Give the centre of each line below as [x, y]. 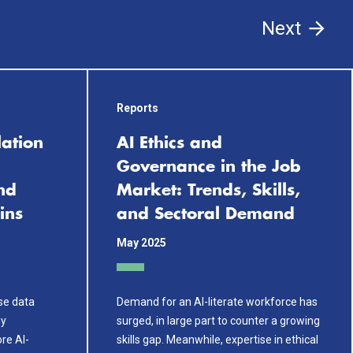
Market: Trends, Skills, [208, 191]
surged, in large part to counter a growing [218, 320]
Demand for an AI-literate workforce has [217, 301]
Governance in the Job [209, 167]
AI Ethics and [169, 143]
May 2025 [141, 243]
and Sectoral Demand [206, 214]
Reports [137, 108]
